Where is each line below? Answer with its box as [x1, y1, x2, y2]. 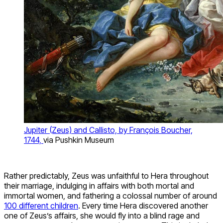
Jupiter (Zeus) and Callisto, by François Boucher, [24, 125, 193, 135]
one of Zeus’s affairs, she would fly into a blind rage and [4, 211, 200, 221]
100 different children [4, 201, 78, 211]
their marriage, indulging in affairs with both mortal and [4, 181, 194, 191]
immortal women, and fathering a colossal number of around [4, 191, 217, 201]
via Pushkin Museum [43, 135, 114, 145]
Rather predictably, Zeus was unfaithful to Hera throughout [4, 171, 209, 181]
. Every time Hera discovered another [78, 201, 208, 211]
